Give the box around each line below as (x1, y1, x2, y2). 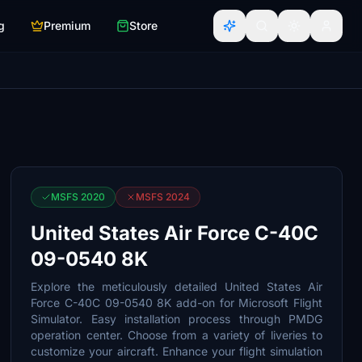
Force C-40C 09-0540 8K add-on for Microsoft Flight (31, 296, 322, 309)
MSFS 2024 (136, 191, 191, 203)
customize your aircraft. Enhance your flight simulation (31, 344, 322, 358)
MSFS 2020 (51, 191, 106, 203)
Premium (44, 19, 90, 32)
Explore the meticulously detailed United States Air (31, 280, 322, 293)
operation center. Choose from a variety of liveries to (31, 328, 322, 342)
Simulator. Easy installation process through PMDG (31, 312, 322, 326)
